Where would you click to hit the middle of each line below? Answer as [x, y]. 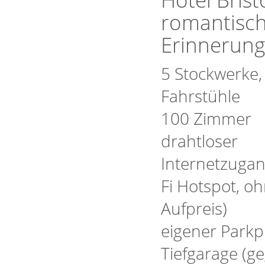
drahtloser [199, 141]
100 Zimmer [206, 118]
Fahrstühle [201, 96]
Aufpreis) [194, 208]
